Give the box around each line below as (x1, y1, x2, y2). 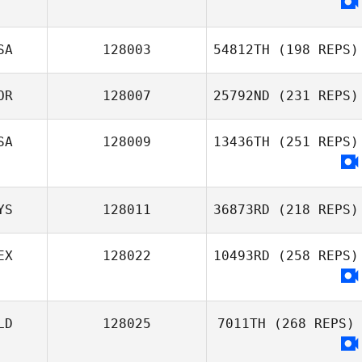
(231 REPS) (270, 88, 359, 103)
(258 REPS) (270, 248, 359, 263)
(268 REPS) (266, 316, 355, 331)
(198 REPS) (270, 42, 359, 57)
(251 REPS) (270, 134, 359, 149)
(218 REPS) (270, 202, 359, 217)
